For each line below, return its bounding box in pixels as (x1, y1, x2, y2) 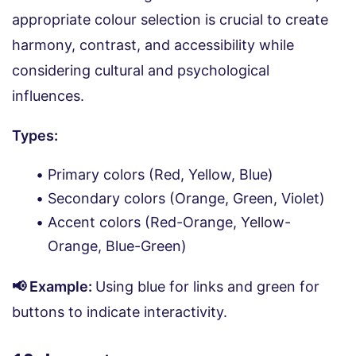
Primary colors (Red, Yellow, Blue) (48, 165, 273, 183)
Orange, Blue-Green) (48, 237, 187, 254)
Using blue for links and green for (95, 277, 319, 295)
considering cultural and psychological (12, 61, 269, 79)
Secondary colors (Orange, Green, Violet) (48, 189, 325, 207)
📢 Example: (12, 277, 95, 295)
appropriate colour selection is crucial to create (12, 10, 328, 28)
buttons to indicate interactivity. (12, 303, 227, 320)
